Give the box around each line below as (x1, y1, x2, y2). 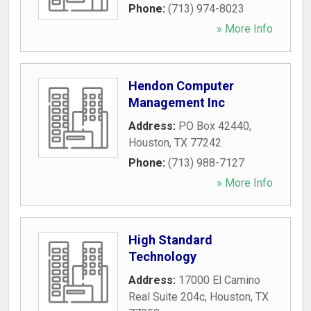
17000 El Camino (178, 274, 260, 287)
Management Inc (128, 95, 225, 110)
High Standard (128, 233, 212, 247)
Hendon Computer (128, 78, 234, 93)
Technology (128, 249, 196, 264)
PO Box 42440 (178, 119, 249, 133)
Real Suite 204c (128, 290, 205, 303)
